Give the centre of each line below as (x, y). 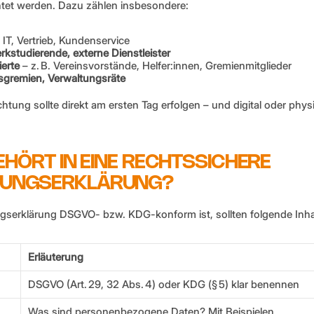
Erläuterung (56, 257)
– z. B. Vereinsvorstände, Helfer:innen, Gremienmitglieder (156, 66)
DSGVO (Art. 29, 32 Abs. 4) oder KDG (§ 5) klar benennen (164, 284)
